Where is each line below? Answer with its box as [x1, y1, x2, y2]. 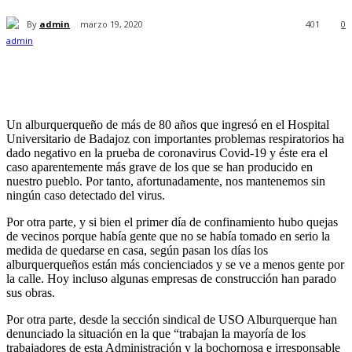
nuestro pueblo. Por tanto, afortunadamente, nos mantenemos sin [6, 174, 325, 189]
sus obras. [6, 286, 55, 300]
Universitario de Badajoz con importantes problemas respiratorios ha [6, 132, 344, 146]
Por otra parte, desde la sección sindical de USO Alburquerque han [6, 313, 337, 327]
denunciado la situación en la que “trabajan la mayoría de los [6, 327, 306, 341]
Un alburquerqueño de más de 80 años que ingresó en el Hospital [6, 118, 329, 132]
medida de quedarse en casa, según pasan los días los [6, 244, 268, 258]
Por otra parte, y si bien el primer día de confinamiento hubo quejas [6, 215, 338, 229]
